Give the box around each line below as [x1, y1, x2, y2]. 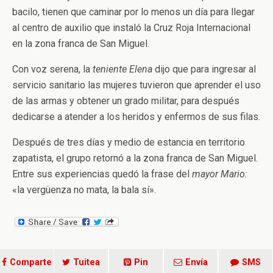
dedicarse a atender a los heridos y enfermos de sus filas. [12, 111, 260, 122]
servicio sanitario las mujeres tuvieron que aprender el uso [12, 79, 261, 91]
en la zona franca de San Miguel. [12, 38, 149, 49]
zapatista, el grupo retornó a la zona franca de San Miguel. [12, 152, 258, 164]
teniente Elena [93, 63, 155, 75]
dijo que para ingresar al [155, 63, 256, 75]
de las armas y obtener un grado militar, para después [12, 95, 239, 107]
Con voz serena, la [12, 63, 93, 75]
